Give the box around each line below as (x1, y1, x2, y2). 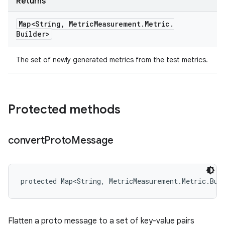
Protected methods (8, 102, 121, 117)
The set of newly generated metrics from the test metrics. (16, 55, 208, 64)
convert (8, 134, 45, 147)
